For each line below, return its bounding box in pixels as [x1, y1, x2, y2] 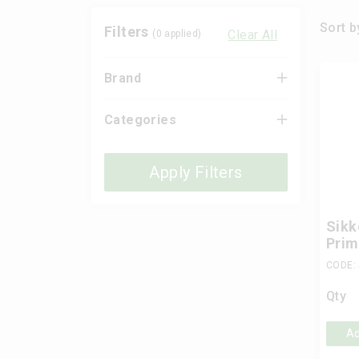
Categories [104, 111, 176, 127]
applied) [162, 28, 202, 40]
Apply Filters [149, 162, 243, 182]
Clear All [228, 26, 277, 42]
